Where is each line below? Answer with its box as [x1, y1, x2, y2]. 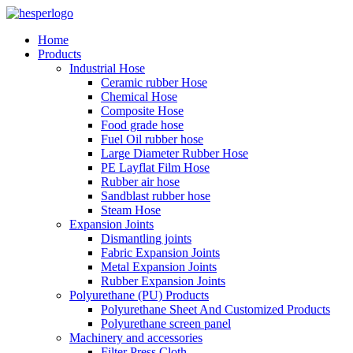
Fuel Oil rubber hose [101, 132, 203, 146]
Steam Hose [101, 203, 161, 217]
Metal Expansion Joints [101, 260, 217, 273]
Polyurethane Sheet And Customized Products [101, 303, 330, 316]
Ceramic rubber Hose [101, 76, 207, 89]
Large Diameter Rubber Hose [101, 147, 248, 160]
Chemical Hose [101, 90, 177, 103]
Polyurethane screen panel [101, 317, 231, 330]
